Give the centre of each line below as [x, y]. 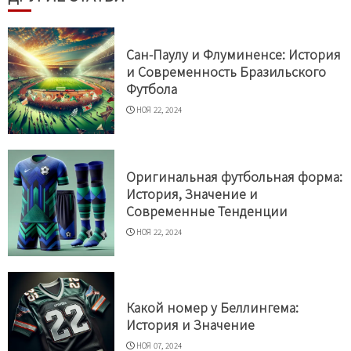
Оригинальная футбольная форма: [234, 176]
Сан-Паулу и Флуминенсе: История [233, 54]
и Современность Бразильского [226, 71]
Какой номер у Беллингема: [212, 307]
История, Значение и [192, 193]
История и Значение [190, 324]
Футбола [152, 88]
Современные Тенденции [207, 210]
